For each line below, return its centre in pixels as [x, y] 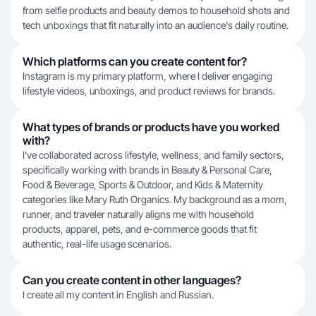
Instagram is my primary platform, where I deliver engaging [147, 76]
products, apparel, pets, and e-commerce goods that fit [140, 229]
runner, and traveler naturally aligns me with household [138, 214]
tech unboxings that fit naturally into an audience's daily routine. [156, 25]
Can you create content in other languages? [132, 280]
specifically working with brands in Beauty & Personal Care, [147, 170]
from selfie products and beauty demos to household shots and [156, 10]
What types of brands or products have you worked [151, 127]
